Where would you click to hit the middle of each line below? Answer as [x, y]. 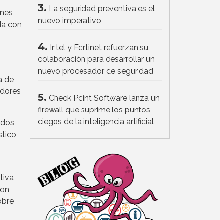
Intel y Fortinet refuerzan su [99, 48]
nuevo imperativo [69, 21]
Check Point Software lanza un [104, 98]
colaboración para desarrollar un [96, 59]
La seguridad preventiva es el [102, 9]
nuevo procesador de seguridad [96, 71]
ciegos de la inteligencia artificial [96, 122]
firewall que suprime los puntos [94, 110]
